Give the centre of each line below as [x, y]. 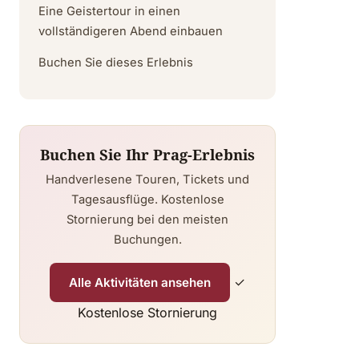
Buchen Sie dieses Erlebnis [116, 63]
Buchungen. [147, 240]
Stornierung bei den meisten [147, 220]
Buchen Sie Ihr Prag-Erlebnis [147, 155]
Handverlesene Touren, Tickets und [147, 180]
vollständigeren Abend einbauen [131, 32]
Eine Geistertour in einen [109, 12]
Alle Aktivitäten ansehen [140, 283]
